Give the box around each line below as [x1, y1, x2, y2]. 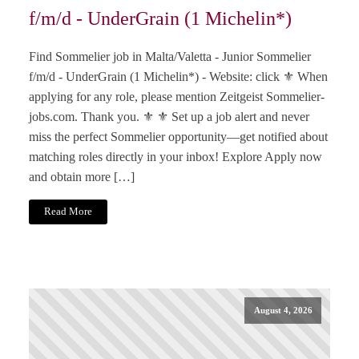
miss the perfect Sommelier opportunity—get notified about [29, 129, 328, 143]
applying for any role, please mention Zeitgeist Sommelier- [29, 89, 325, 103]
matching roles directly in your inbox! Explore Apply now [29, 149, 322, 163]
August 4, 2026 [253, 305, 313, 315]
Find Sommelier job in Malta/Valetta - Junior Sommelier [29, 49, 311, 63]
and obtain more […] [29, 169, 135, 184]
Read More [44, 206, 93, 218]
